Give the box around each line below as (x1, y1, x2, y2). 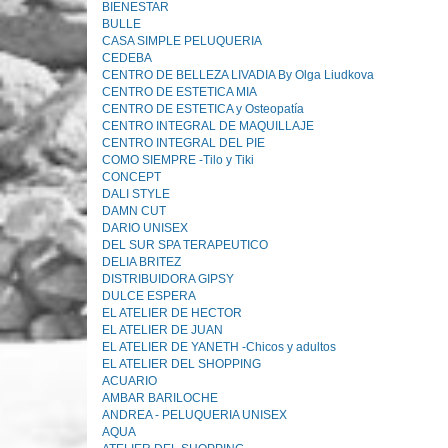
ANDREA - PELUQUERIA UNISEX (102, 408, 287, 422)
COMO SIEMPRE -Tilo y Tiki (102, 153, 254, 167)
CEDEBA (102, 51, 152, 65)
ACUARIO (102, 374, 157, 388)
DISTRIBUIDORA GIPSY (102, 272, 234, 286)
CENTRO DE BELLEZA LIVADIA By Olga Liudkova (102, 68, 374, 82)
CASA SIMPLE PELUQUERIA (102, 34, 262, 48)
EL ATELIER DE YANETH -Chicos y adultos (102, 340, 336, 354)
